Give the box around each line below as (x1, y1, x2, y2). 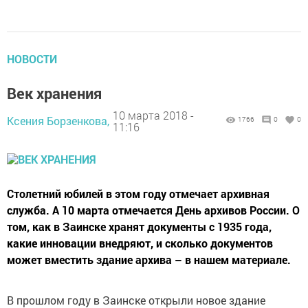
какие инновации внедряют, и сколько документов (7, 236, 273, 250)
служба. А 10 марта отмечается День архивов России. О (7, 203, 300, 217)
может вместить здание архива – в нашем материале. (7, 252, 291, 267)
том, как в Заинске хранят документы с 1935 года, (7, 219, 272, 234)
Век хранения (7, 83, 102, 103)
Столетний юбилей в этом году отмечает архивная (7, 186, 269, 201)
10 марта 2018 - (113, 107, 194, 122)
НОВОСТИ (7, 52, 57, 66)
